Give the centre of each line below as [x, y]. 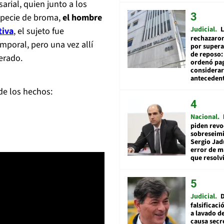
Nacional [204, 117]
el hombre [82, 18]
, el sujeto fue [39, 31]
